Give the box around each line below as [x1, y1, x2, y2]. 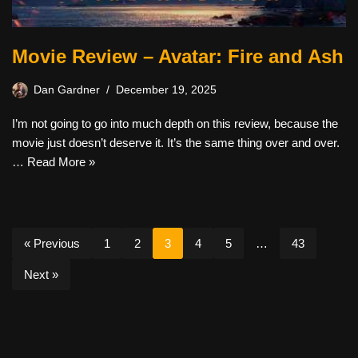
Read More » [27, 155, 95, 169]
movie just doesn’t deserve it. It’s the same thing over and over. [12, 136, 340, 149]
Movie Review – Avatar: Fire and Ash [12, 46, 344, 67]
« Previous [24, 237, 80, 250]
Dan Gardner [34, 84, 100, 96]
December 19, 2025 [116, 84, 217, 96]
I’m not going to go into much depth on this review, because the [12, 117, 338, 130]
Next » [24, 268, 58, 281]
